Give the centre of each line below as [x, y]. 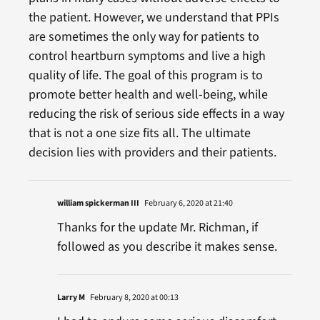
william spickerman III [98, 203]
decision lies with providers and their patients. [152, 152]
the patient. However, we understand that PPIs [154, 17]
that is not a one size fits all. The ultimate [139, 133]
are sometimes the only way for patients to [144, 36]
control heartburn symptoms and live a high [147, 56]
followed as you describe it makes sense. [167, 246]
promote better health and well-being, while [148, 94]
